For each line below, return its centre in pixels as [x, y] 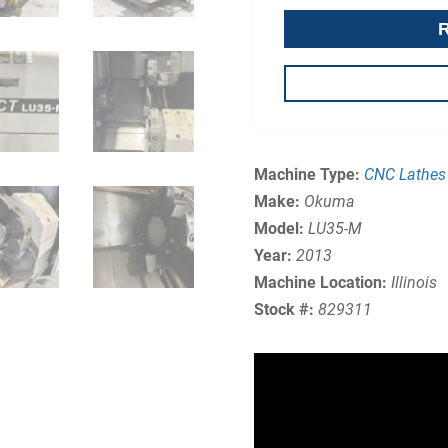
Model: [280, 229]
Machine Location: [322, 283]
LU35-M [334, 229]
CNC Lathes [404, 175]
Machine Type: [308, 175]
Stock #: [283, 310]
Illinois [413, 283]
